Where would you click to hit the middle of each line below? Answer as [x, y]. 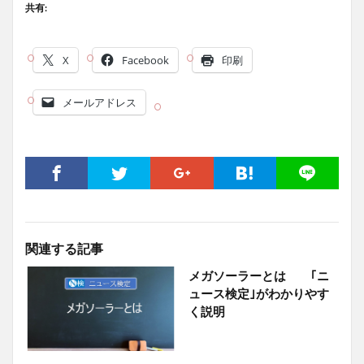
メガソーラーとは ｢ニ [258, 275]
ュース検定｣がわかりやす [258, 293]
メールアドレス [100, 102]
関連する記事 [64, 248]
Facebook [145, 60]
